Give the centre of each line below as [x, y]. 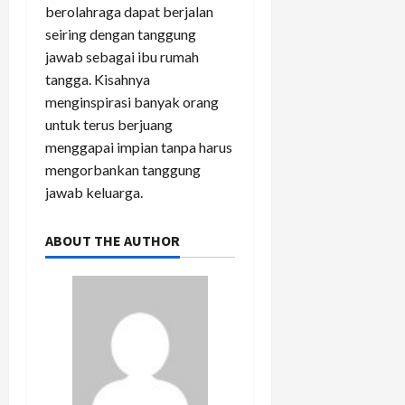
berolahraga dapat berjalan [129, 11]
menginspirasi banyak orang [132, 101]
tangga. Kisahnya [98, 79]
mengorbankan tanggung [123, 169]
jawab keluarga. [94, 192]
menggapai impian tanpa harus [139, 146]
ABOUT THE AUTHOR [113, 240]
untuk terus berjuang [109, 124]
